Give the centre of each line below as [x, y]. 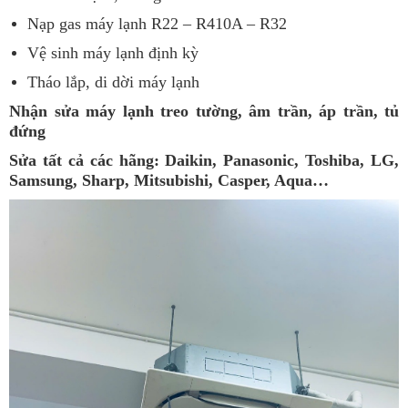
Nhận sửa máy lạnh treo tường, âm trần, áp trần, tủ [204, 111]
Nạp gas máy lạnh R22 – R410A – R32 [157, 23]
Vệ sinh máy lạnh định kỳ [113, 52]
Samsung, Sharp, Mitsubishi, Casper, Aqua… [169, 180]
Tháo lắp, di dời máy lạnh [113, 82]
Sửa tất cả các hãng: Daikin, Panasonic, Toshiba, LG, [204, 160]
